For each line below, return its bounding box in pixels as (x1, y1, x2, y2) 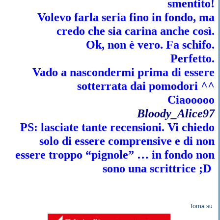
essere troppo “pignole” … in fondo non (15, 148, 215, 161)
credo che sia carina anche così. (56, 25, 215, 37)
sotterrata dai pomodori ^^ (77, 80, 215, 92)
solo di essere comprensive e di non (39, 135, 215, 147)
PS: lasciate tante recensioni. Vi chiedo (20, 121, 215, 134)
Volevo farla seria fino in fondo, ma (37, 11, 215, 24)
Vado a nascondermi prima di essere (32, 66, 215, 79)
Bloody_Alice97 (137, 107, 215, 120)
